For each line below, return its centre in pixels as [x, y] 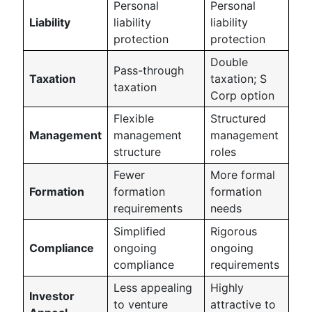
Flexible [134, 118]
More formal [243, 175]
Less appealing [153, 288]
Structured [238, 118]
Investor [52, 296]
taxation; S [239, 79]
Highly [227, 288]
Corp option [242, 95]
